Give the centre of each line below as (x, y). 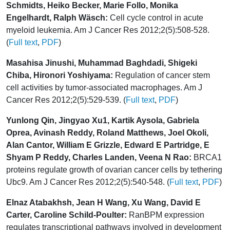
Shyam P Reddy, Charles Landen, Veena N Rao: (99, 157)
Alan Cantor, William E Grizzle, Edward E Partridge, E (108, 145)
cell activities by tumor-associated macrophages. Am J (104, 87)
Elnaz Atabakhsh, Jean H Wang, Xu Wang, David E (103, 202)
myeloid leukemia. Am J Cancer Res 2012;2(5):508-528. (108, 30)
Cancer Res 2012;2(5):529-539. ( (66, 100)
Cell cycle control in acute (156, 17)
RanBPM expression (166, 215)
